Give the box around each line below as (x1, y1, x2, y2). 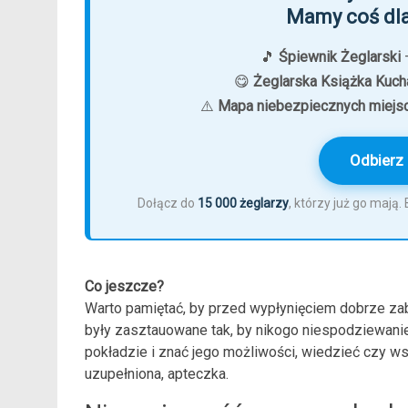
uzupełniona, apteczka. (85, 365, 229, 382)
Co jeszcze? (85, 278, 164, 295)
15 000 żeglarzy (198, 196, 290, 210)
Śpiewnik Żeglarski (278, 48, 401, 66)
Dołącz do (138, 196, 199, 210)
